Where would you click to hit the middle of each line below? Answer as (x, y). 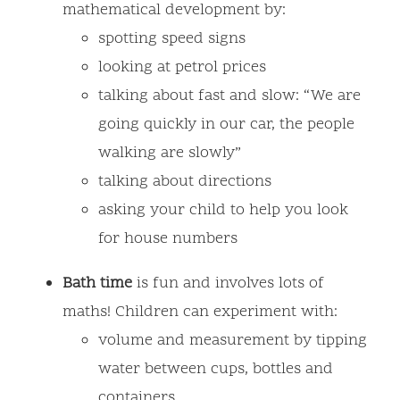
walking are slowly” (170, 154)
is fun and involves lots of (228, 284)
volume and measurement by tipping (233, 341)
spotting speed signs (172, 39)
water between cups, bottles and (216, 370)
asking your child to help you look (223, 211)
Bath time (97, 284)
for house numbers (168, 239)
